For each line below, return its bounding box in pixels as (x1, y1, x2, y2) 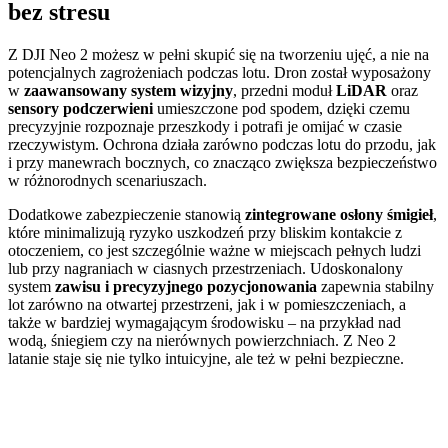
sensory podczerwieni (8, 100, 153, 118)
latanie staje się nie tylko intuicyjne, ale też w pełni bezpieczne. (8, 350, 404, 368)
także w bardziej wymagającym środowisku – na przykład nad (8, 314, 401, 332)
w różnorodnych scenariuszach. (8, 172, 207, 190)
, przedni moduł (233, 82, 336, 100)
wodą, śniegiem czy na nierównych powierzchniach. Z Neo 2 (8, 332, 396, 350)
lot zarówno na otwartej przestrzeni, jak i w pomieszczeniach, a (8, 296, 406, 314)
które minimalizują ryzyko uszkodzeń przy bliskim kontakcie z (8, 224, 402, 242)
